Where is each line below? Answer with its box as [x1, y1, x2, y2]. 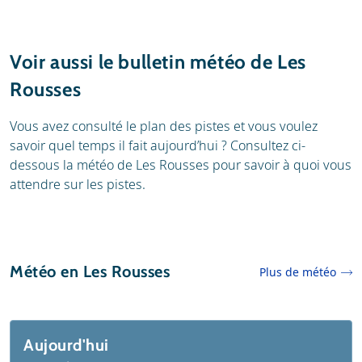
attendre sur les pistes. [10, 175, 145, 193]
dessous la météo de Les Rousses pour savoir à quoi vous [10, 155, 351, 174]
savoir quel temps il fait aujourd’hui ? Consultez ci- [10, 136, 305, 154]
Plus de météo [259, 263, 336, 280]
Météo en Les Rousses [10, 262, 170, 282]
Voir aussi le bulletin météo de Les [10, 49, 307, 74]
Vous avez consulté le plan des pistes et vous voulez [10, 116, 318, 135]
